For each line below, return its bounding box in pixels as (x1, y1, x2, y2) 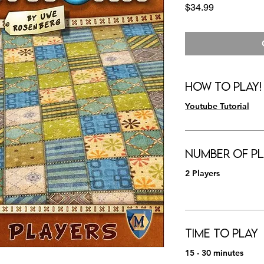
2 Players (185, 168, 220, 179)
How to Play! (185, 80, 262, 93)
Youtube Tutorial (185, 101, 249, 111)
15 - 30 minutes (185, 247, 243, 258)
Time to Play (185, 226, 258, 240)
